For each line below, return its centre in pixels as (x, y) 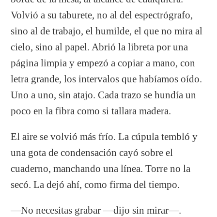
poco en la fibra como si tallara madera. (91, 111)
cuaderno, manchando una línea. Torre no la (101, 168)
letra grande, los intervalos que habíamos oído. (107, 79)
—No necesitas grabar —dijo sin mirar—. (96, 210)
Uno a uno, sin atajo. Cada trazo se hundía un (104, 95)
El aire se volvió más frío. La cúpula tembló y (104, 136)
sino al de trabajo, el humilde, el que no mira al (107, 31)
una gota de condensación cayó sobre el (92, 152)
